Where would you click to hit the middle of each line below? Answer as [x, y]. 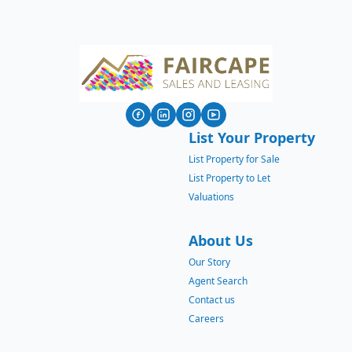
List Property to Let [229, 178]
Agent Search [218, 281]
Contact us [212, 300]
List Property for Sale [234, 159]
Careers [206, 319]
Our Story [209, 262]
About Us [221, 241]
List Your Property [252, 138]
